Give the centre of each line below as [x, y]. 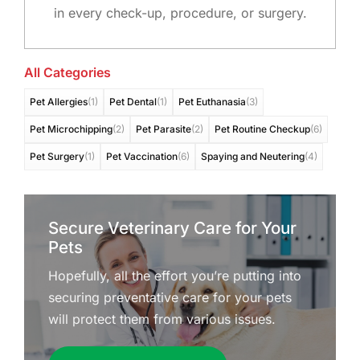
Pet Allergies [58, 101]
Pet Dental [133, 101]
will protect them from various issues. [162, 319]
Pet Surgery [57, 156]
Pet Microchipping [71, 129]
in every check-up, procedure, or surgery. [180, 12]
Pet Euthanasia [212, 101]
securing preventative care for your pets [170, 297]
